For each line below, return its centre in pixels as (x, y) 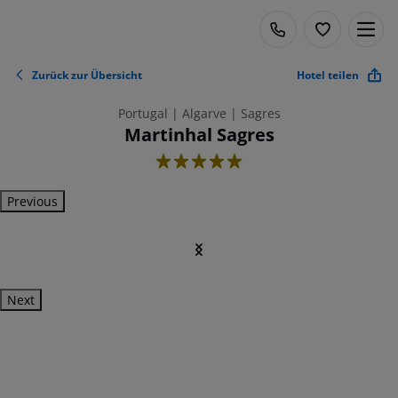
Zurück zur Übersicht (87, 75)
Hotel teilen (328, 75)
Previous (32, 201)
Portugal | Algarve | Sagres (199, 113)
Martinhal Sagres (199, 135)
